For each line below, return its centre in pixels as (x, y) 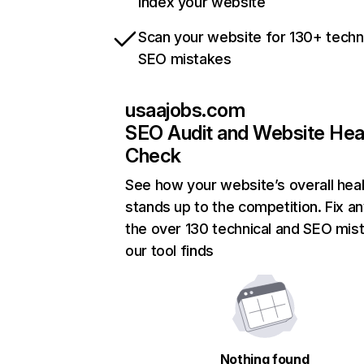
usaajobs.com (185, 110)
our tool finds (169, 251)
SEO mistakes (185, 59)
